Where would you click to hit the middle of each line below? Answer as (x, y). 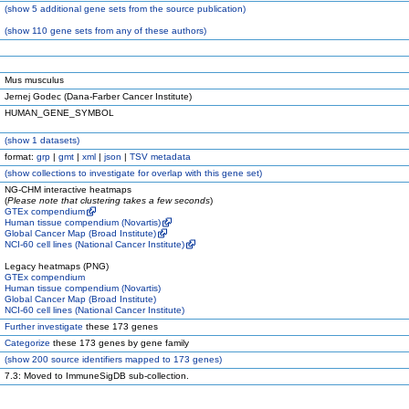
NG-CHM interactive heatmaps (68, 189)
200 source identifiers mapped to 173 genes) (126, 359)
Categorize (27, 343)
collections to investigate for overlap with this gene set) (146, 173)
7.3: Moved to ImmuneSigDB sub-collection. (97, 376)
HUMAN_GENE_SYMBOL (59, 113)
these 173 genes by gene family (120, 343)
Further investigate (44, 326)
